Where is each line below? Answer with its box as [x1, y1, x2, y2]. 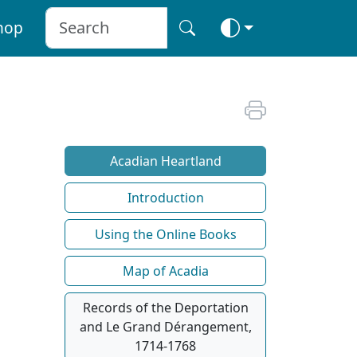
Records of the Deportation [82, 298, 249, 316]
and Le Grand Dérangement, [79, 317, 252, 335]
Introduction [127, 188, 204, 206]
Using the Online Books [94, 225, 237, 243]
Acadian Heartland [109, 151, 222, 170]
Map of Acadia [122, 261, 209, 280]
